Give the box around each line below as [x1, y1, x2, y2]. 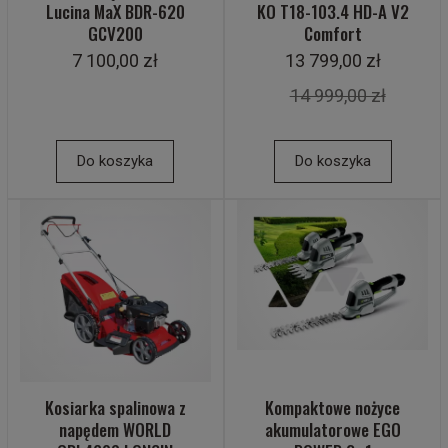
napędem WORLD [59, 417, 172, 443]
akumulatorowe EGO [264, 417, 401, 443]
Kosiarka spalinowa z [44, 395, 186, 421]
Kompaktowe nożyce [265, 395, 401, 421]
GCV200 [87, 21, 143, 47]
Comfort [303, 21, 362, 47]
